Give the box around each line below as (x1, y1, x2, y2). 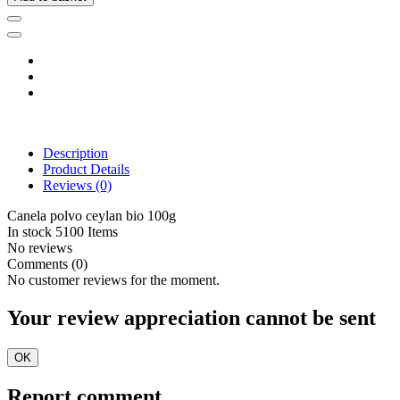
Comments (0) (7, 256, 87, 272)
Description (43, 146, 108, 162)
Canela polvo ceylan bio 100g (7, 208, 176, 224)
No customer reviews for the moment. (7, 272, 220, 288)
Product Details (43, 162, 129, 178)
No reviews (7, 240, 72, 256)
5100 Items (55, 224, 118, 240)
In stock (7, 224, 52, 240)
